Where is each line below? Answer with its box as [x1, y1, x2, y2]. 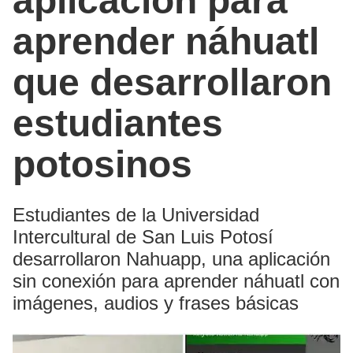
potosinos [13, 143, 192, 185]
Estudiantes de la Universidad [13, 203, 259, 225]
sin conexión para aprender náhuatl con [13, 269, 340, 292]
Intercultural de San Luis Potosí [13, 225, 273, 247]
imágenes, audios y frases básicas [13, 292, 299, 314]
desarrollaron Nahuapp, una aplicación [13, 247, 330, 269]
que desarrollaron [13, 61, 332, 103]
